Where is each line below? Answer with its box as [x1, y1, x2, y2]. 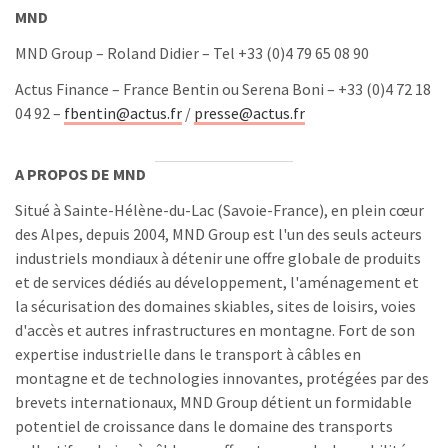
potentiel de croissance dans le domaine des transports [15, 416, 393, 436]
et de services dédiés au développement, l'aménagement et [15, 272, 419, 292]
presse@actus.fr [194, 103, 305, 123]
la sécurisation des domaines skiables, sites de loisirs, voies [15, 296, 416, 316]
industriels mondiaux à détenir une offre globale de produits [15, 248, 421, 268]
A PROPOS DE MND [15, 164, 146, 184]
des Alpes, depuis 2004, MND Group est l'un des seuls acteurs [15, 224, 422, 244]
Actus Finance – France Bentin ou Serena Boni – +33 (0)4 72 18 [15, 79, 431, 99]
